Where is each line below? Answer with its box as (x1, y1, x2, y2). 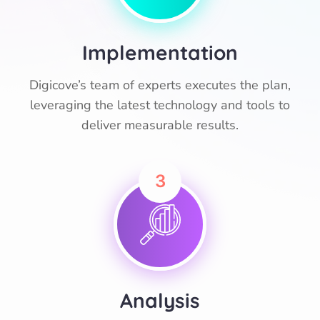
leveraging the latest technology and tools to (30, 96, 290, 114)
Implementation (82, 40, 238, 65)
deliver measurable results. (81, 116, 239, 134)
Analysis (120, 288, 200, 313)
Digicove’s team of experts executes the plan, (29, 76, 291, 94)
